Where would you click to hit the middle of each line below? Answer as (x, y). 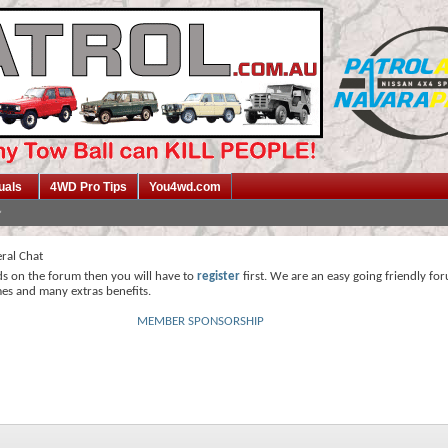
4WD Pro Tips (88, 187)
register (218, 276)
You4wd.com (185, 187)
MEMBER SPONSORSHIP (200, 321)
